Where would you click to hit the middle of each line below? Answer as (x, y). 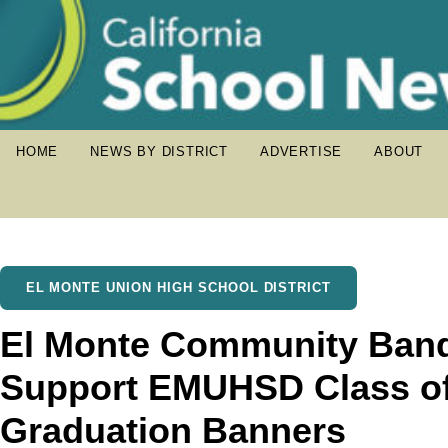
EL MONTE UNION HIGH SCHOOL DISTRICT (178, 287)
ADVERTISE (301, 151)
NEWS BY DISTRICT (159, 151)
